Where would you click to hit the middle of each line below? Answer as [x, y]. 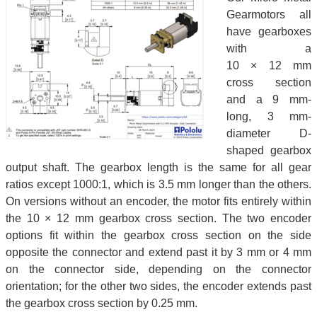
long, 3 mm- [269, 116]
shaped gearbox [269, 150]
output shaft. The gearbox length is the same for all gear [158, 167]
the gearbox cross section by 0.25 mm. [102, 303]
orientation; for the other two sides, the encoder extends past [158, 286]
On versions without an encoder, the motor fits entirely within [158, 201]
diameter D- [269, 133]
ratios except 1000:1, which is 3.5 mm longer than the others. [158, 184]
